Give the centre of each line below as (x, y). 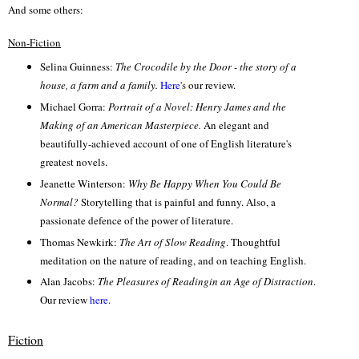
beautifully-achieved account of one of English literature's (165, 143)
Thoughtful (255, 242)
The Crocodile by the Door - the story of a (204, 66)
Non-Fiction (34, 42)
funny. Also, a (246, 202)
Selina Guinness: (76, 66)
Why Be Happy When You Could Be (204, 183)
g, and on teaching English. (246, 260)
